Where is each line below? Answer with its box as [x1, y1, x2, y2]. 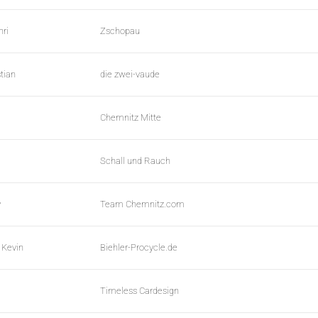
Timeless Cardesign [100, 285, 179, 297]
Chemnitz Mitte [100, 112, 161, 124]
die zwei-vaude [100, 69, 160, 80]
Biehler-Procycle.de [100, 242, 177, 253]
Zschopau [100, 26, 140, 37]
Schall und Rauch [100, 155, 170, 167]
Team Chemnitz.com [100, 199, 185, 210]
